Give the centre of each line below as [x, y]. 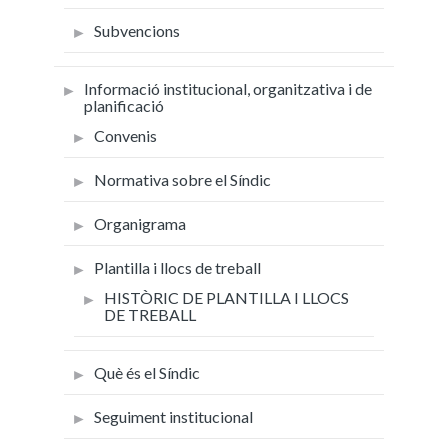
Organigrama [140, 223]
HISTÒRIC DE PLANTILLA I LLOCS [226, 297]
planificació [124, 105]
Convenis [125, 135]
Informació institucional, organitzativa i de [228, 88]
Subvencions [137, 30]
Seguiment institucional [173, 416]
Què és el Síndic [147, 372]
